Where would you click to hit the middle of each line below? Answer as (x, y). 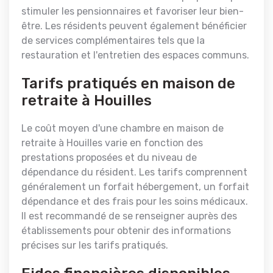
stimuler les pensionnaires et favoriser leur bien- (133, 11)
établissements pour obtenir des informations (126, 231)
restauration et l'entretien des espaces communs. (135, 55)
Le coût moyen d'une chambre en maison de (122, 128)
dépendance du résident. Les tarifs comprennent (134, 172)
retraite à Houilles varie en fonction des (112, 143)
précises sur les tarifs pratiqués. (95, 245)
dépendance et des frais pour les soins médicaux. (135, 201)
